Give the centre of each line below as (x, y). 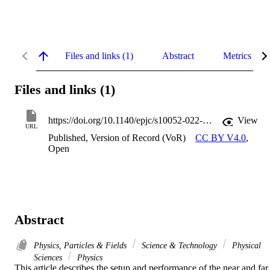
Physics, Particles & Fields (81, 246)
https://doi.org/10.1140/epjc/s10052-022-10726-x (207, 121)
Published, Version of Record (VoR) (117, 138)
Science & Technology (179, 246)
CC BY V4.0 (221, 138)
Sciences (49, 258)
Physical (245, 246)
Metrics (237, 55)
